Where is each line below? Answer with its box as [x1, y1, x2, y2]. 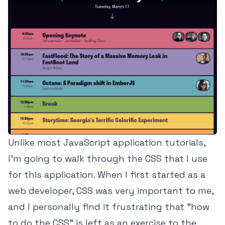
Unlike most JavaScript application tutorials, [8, 136, 205, 148]
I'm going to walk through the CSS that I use [8, 152, 207, 164]
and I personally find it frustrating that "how [8, 200, 209, 212]
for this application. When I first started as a [8, 168, 205, 180]
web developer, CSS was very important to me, [8, 184, 213, 196]
